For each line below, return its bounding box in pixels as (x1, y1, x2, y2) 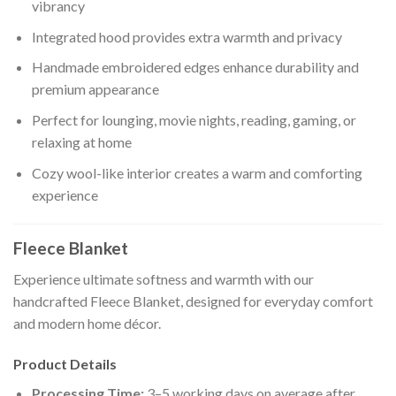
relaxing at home (31, 133, 132, 150)
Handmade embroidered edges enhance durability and (31, 58, 359, 76)
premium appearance (31, 80, 159, 98)
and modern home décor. (13, 314, 161, 331)
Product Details (13, 354, 117, 372)
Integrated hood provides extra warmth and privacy (31, 27, 342, 45)
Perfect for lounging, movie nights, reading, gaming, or (31, 110, 356, 128)
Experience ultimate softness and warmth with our (13, 270, 314, 287)
